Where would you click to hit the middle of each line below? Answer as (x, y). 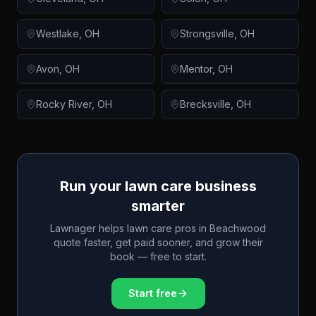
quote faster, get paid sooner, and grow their (158, 242)
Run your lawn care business (158, 186)
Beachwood (238, 228)
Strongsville (207, 34)
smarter (158, 206)
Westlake (57, 34)
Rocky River (64, 104)
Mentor (196, 69)
